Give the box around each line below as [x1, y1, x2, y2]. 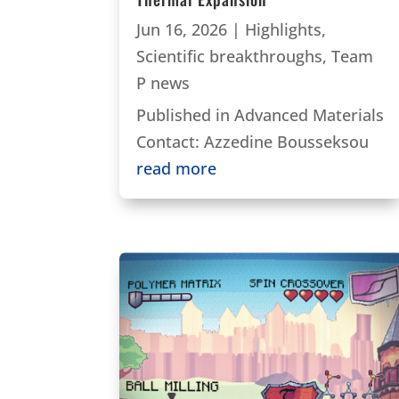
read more [136, 158, 217, 180]
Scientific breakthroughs [136, 45, 323, 68]
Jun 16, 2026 [136, 19, 228, 41]
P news [136, 72, 191, 94]
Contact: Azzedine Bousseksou [136, 131, 370, 153]
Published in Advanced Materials [136, 104, 385, 126]
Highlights [245, 19, 322, 41]
